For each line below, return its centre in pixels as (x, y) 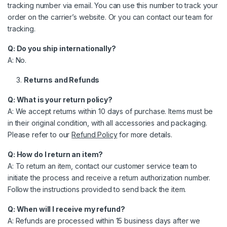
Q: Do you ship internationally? (62, 48)
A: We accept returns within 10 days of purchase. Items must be (110, 111)
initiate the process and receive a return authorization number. (109, 177)
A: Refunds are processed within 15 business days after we (104, 220)
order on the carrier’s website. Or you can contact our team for (110, 17)
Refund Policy (94, 134)
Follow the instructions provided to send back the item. (97, 189)
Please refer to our (40, 134)
